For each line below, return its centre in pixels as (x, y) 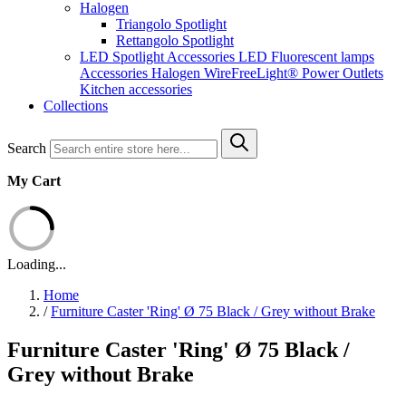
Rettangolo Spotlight (175, 40)
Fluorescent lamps (323, 57)
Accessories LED (219, 57)
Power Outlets (343, 73)
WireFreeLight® (253, 73)
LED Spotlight (123, 57)
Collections (76, 106)
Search (27, 148)
